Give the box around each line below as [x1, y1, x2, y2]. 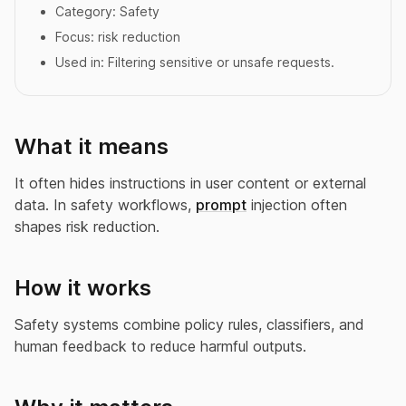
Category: [55, 4, 120, 19]
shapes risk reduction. [14, 217, 159, 236]
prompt [196, 196, 246, 214]
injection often [246, 196, 347, 214]
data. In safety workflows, [14, 196, 196, 214]
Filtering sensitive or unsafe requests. [108, 54, 334, 70]
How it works [14, 275, 151, 301]
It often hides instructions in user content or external [14, 174, 366, 192]
